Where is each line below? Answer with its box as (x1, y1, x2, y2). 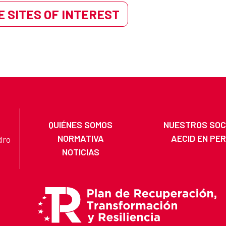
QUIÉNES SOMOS (48, 119, 113, 131)
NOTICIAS (62, 146, 99, 158)
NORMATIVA (57, 133, 104, 144)
